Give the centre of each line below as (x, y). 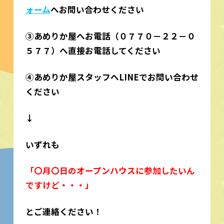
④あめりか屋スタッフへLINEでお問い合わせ (112, 77)
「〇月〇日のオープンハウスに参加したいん (110, 171)
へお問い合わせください (97, 9)
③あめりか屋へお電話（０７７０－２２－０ (110, 36)
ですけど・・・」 (59, 185)
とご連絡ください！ (63, 212)
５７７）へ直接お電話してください (93, 50)
